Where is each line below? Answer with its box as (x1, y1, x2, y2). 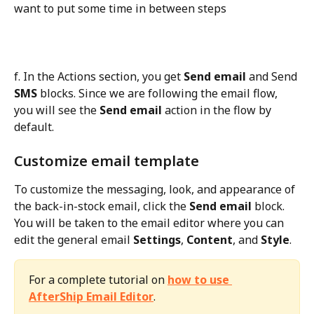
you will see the (14, 102, 100, 118)
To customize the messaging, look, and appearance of (14, 182, 298, 198)
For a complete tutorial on (29, 272, 168, 288)
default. (14, 118, 54, 135)
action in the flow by (162, 102, 274, 118)
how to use (168, 272, 232, 288)
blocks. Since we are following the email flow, (37, 85, 280, 101)
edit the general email (14, 232, 133, 248)
